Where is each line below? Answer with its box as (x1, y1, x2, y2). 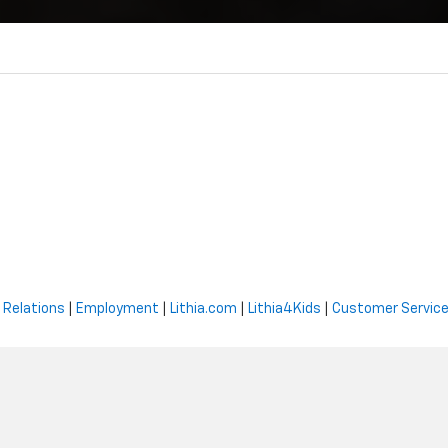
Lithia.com (170, 301, 237, 316)
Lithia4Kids (248, 301, 321, 316)
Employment (76, 301, 159, 316)
